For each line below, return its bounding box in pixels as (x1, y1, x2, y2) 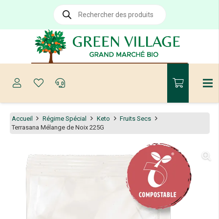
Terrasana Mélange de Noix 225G (11, 123, 104, 131)
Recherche (53, 4, 83, 11)
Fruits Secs (120, 114, 152, 122)
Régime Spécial (43, 114, 87, 122)
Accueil (11, 114, 33, 122)
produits (53, 17, 77, 24)
